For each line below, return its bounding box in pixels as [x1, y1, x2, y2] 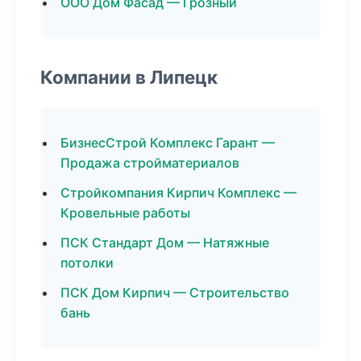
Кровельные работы [60, 205, 190, 221]
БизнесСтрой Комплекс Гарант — [60, 135, 275, 151]
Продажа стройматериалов [60, 155, 239, 171]
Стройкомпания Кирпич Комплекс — [60, 185, 297, 201]
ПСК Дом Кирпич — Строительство [60, 284, 289, 301]
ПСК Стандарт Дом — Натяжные [60, 234, 269, 251]
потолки [60, 255, 114, 271]
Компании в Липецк [40, 66, 218, 88]
